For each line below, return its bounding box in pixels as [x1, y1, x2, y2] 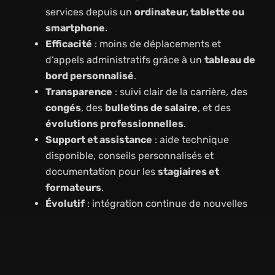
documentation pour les [45, 166, 158, 178]
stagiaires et [157, 166, 219, 178]
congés [45, 102, 81, 114]
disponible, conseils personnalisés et [45, 150, 214, 162]
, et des [197, 102, 231, 114]
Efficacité [45, 38, 92, 50]
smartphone [45, 22, 105, 34]
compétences [45, 261, 112, 274]
